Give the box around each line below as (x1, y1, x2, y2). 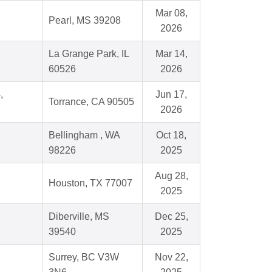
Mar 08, (155, 8, 188, 19)
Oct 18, (156, 130, 186, 141)
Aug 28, (154, 171, 188, 182)
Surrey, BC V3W (49, 252, 119, 263)
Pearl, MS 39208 (49, 15, 121, 26)
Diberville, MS (49, 211, 109, 222)
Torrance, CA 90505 (49, 97, 134, 107)
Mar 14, (155, 49, 188, 59)
